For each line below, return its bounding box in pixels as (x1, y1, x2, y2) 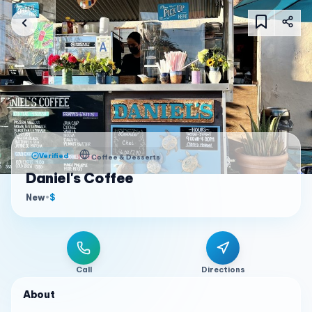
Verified (39, 150, 68, 160)
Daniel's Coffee (26, 169, 134, 187)
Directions (201, 265, 245, 274)
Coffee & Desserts (91, 153, 160, 162)
